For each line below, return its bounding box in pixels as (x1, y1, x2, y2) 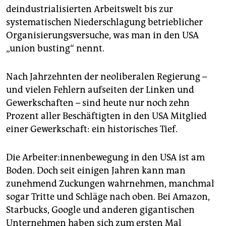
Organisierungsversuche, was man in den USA (6, 29, 199, 41)
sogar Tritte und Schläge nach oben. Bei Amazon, (6, 191, 210, 202)
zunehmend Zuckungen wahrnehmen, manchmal (6, 178, 214, 189)
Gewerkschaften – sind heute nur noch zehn (6, 97, 190, 108)
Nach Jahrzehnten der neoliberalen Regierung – (6, 71, 207, 82)
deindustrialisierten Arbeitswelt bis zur (6, 3, 173, 15)
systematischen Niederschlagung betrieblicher (6, 16, 203, 28)
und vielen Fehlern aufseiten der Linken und (6, 84, 194, 95)
